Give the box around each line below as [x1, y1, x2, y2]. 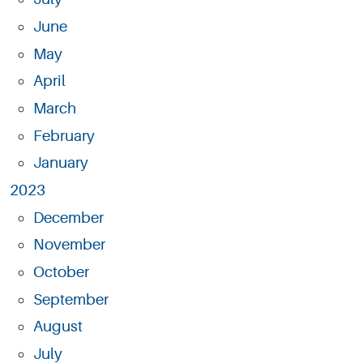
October [32, 263, 89, 282]
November [32, 236, 105, 254]
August [32, 318, 83, 336]
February [32, 126, 95, 145]
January [32, 154, 88, 173]
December [32, 208, 104, 227]
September [32, 290, 109, 309]
